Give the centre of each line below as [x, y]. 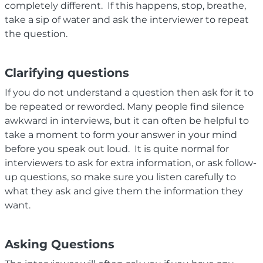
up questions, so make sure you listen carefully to [120, 177]
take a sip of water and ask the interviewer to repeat [127, 19]
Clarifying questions [67, 73]
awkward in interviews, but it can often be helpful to [127, 120]
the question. [36, 33]
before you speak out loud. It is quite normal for [117, 149]
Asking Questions [60, 244]
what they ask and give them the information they [124, 191]
